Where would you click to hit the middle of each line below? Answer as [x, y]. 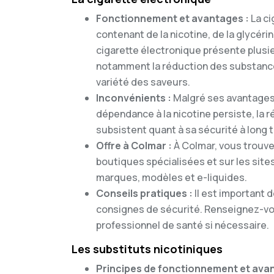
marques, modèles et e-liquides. [172, 177]
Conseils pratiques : [145, 193]
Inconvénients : [135, 98]
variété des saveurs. [143, 82]
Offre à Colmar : [135, 146]
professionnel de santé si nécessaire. [183, 225]
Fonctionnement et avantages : [173, 18]
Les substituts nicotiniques [147, 249]
